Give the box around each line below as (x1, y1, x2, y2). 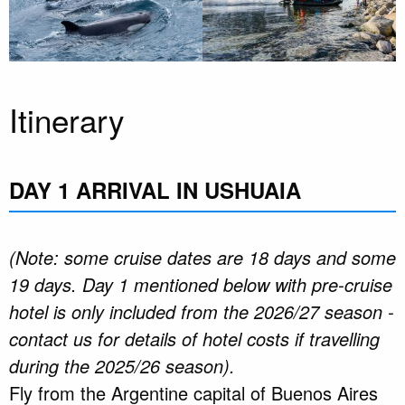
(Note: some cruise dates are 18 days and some (9, 244, 396, 271)
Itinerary (9, 97, 125, 143)
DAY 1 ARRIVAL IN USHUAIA (9, 174, 301, 206)
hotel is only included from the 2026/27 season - (9, 298, 394, 325)
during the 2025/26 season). (9, 353, 235, 380)
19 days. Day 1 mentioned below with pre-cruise (9, 271, 392, 298)
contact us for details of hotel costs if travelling (9, 325, 380, 353)
